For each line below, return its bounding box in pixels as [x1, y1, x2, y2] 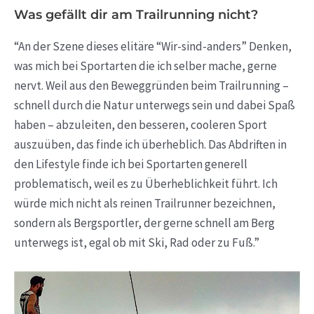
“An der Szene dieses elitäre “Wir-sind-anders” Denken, [14, 39, 292, 55]
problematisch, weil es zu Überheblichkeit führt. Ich [14, 176, 278, 192]
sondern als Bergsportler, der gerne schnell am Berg [14, 215, 275, 231]
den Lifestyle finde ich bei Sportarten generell [14, 156, 247, 172]
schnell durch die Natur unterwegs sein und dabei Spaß [14, 97, 295, 114]
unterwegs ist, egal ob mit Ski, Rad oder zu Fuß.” [14, 235, 259, 251]
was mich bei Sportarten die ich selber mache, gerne [14, 58, 277, 74]
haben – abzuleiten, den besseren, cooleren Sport [14, 117, 267, 133]
